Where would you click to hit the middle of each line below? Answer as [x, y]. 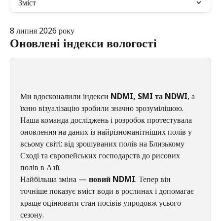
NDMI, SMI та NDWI [149, 96]
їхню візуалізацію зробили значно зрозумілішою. [102, 108]
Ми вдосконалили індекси [65, 96]
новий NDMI [112, 179]
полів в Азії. [40, 167]
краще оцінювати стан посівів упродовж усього [102, 203]
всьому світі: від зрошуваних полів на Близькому [103, 143]
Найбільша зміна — [55, 179]
